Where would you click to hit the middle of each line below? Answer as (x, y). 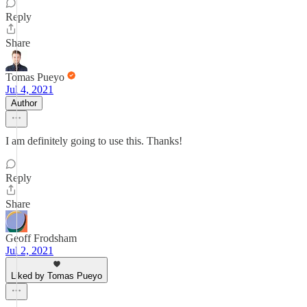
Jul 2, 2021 (29, 250)
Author (24, 103)
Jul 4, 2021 (29, 89)
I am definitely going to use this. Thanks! (94, 141)
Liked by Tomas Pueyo (57, 276)
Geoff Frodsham (41, 238)
